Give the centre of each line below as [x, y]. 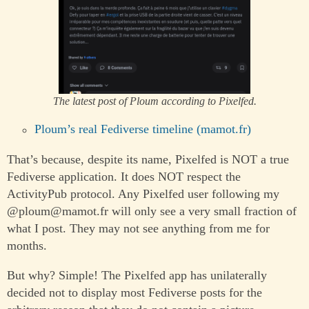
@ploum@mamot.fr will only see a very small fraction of [152, 211]
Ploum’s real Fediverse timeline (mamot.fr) [143, 129]
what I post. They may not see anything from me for [138, 228]
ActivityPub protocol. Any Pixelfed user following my [143, 193]
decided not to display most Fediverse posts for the [134, 293]
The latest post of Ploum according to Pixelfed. [154, 101]
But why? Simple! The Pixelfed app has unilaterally [137, 276]
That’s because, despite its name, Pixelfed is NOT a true [148, 159]
